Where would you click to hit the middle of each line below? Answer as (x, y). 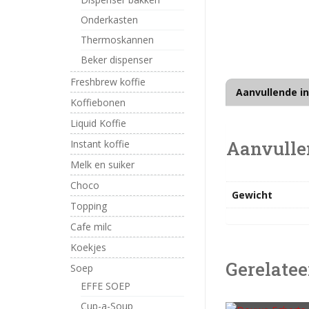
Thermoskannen (117, 40)
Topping (89, 206)
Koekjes (88, 247)
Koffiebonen (98, 102)
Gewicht (252, 195)
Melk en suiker (102, 165)
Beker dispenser (117, 60)
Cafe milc (91, 227)
